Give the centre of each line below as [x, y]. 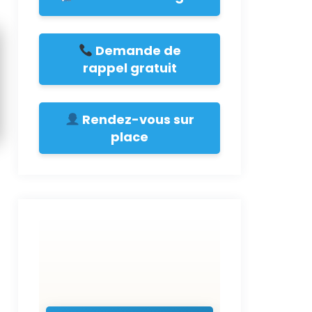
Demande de [136, 50]
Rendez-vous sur [136, 119]
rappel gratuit [130, 68]
